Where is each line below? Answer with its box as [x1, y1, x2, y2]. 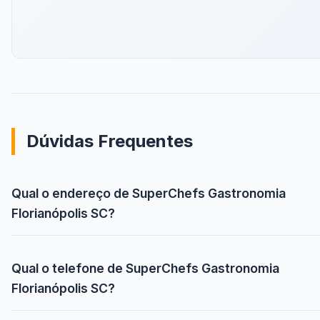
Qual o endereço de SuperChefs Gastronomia [11, 186, 286, 201]
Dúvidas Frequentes [26, 131, 193, 152]
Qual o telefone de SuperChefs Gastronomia [11, 261, 279, 276]
